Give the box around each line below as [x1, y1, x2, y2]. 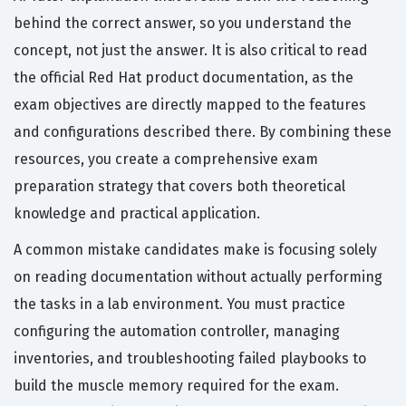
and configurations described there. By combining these [14, 123, 391, 141]
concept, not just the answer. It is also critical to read [14, 42, 368, 60]
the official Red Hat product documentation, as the [14, 69, 353, 87]
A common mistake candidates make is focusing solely [14, 241, 377, 259]
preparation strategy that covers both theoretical [14, 178, 345, 196]
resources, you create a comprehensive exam [14, 150, 318, 169]
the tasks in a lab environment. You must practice [14, 295, 345, 314]
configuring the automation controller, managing [14, 323, 340, 341]
